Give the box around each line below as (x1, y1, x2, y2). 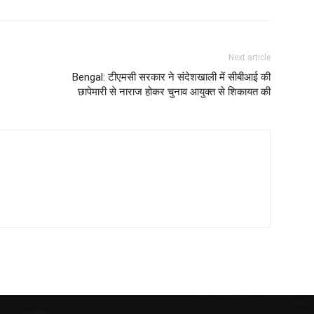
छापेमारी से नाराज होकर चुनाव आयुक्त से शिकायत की (78, 86, 271, 98)
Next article (228, 53, 271, 62)
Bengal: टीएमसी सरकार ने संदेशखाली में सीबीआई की (72, 71, 271, 83)
